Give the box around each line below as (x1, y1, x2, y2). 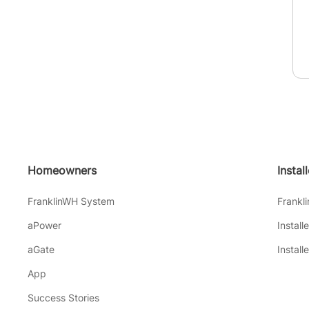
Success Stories (28, 291, 99, 303)
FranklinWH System (28, 195, 114, 207)
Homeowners (28, 163, 97, 177)
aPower (28, 219, 61, 231)
